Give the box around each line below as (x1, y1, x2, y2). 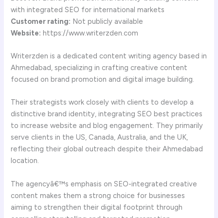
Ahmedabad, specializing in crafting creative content (11, 63, 188, 72)
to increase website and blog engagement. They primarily (11, 121, 203, 130)
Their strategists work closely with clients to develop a (11, 98, 194, 107)
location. (11, 156, 39, 165)
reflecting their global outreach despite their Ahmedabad (11, 145, 203, 154)
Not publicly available (71, 17, 144, 26)
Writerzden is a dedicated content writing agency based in (11, 51, 207, 60)
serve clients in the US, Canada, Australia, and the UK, (11, 133, 188, 142)
